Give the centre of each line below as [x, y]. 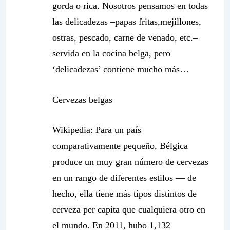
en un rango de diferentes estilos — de [124, 178]
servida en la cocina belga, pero [111, 53]
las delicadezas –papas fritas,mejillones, [127, 22]
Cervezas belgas [82, 100]
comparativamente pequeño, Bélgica [120, 146]
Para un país [118, 130]
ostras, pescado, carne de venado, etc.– [125, 37]
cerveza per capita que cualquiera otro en [129, 209]
